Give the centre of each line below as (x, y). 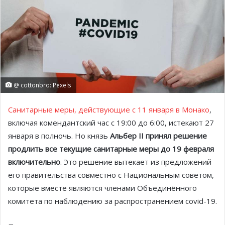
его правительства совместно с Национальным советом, (111, 175)
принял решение (175, 135)
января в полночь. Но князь (59, 135)
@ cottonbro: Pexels (42, 85)
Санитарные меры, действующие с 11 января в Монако (109, 109)
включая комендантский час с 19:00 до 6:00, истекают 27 (111, 122)
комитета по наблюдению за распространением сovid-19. (113, 201)
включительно (34, 161)
